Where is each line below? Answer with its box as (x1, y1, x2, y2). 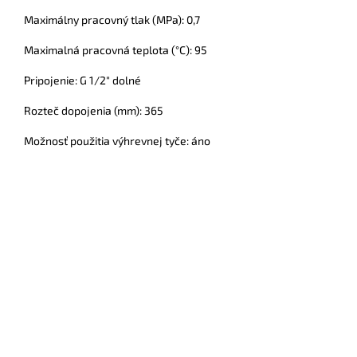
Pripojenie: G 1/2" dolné (24, 73, 141, 88)
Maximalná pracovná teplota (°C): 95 (24, 43, 207, 57)
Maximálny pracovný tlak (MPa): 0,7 (24, 13, 200, 27)
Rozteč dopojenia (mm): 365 (24, 104, 163, 118)
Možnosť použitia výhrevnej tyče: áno (24, 134, 210, 148)
